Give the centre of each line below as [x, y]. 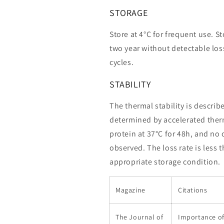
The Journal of [139, 217]
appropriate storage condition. [165, 162]
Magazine [130, 190]
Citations [193, 190]
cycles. [122, 62]
